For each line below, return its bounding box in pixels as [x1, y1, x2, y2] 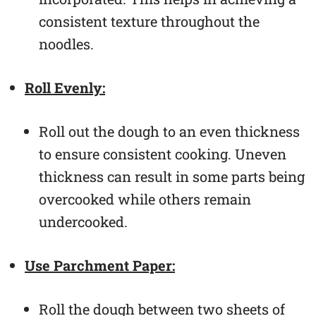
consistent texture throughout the [39, 11, 260, 30]
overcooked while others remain [39, 189, 251, 208]
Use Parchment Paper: [25, 255, 175, 274]
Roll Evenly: [25, 78, 105, 97]
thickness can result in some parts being [39, 166, 305, 186]
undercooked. [39, 212, 128, 231]
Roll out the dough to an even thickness [39, 121, 300, 140]
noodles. [39, 34, 94, 53]
